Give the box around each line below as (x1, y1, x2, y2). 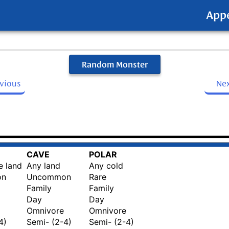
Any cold (89, 161, 123, 171)
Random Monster (81, 59, 148, 70)
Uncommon (27, 172, 71, 182)
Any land (27, 161, 60, 171)
